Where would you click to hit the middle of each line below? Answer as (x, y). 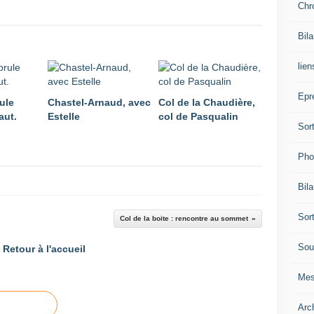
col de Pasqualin (198, 116)
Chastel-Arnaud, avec (99, 102)
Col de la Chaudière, (207, 102)
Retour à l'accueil (44, 249)
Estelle (64, 116)
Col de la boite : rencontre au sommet (184, 218)
